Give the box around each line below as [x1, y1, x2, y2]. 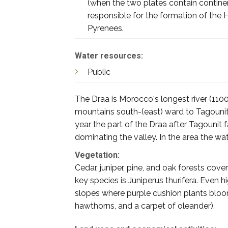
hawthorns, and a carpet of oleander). [75, 201, 215, 211]
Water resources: [75, 50, 143, 61]
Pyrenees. [88, 23, 124, 33]
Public [88, 67, 110, 77]
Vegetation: [75, 150, 120, 160]
